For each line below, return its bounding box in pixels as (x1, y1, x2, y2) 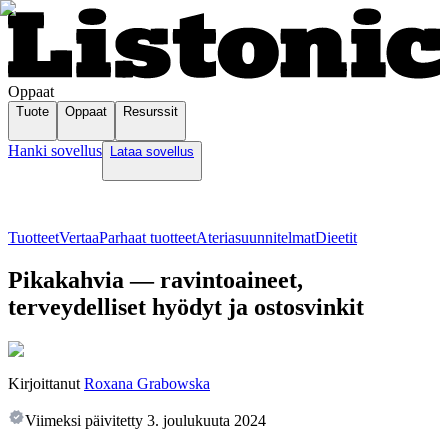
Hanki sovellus (8, 142, 102, 160)
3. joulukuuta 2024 (147, 412, 266, 430)
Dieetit (315, 229, 357, 247)
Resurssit (123, 104, 178, 120)
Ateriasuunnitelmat (196, 229, 315, 247)
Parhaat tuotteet (99, 229, 196, 247)
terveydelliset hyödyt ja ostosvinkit (8, 294, 364, 321)
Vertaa (59, 229, 99, 247)
